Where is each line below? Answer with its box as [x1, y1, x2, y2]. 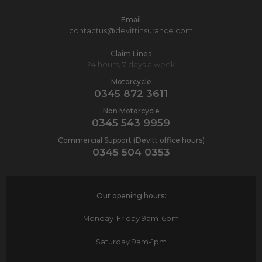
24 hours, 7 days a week [87, 60, 175, 69]
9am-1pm [129, 237, 167, 246]
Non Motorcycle [102, 106, 160, 115]
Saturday [95, 237, 130, 246]
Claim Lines [111, 49, 151, 58]
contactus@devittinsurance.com [69, 26, 193, 35]
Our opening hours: [96, 191, 166, 200]
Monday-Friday [83, 213, 140, 223]
